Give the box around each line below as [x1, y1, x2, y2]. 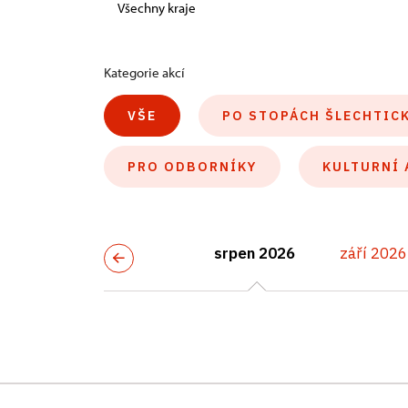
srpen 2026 [213, 243, 295, 263]
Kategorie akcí [104, 64, 185, 81]
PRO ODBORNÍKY [127, 158, 257, 175]
